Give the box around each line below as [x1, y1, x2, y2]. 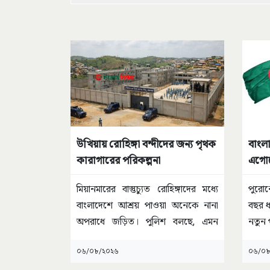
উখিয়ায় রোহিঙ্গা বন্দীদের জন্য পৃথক [77, 137, 216, 151]
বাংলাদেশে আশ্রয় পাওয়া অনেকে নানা [77, 199, 218, 212]
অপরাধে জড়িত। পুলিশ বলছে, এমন [77, 216, 218, 228]
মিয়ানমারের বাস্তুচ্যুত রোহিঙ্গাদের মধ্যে [77, 183, 218, 195]
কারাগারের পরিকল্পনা [77, 154, 160, 167]
